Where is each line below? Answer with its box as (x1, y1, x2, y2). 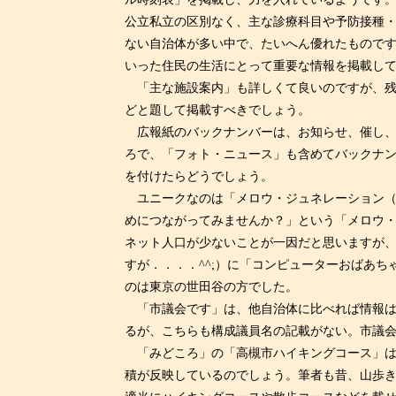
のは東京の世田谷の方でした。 (124, 279, 298, 294)
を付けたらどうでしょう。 (124, 169, 273, 184)
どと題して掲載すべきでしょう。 (124, 103, 310, 118)
